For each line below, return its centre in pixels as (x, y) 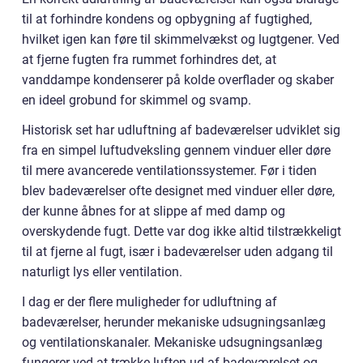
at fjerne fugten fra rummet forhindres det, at (149, 60)
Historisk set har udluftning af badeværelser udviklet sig (181, 130)
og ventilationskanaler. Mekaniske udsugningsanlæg (172, 343)
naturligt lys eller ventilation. (102, 272)
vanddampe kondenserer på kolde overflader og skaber (178, 80)
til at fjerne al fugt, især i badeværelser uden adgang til (177, 252)
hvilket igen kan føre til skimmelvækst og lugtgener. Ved (181, 40)
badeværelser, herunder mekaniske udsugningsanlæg (174, 322)
